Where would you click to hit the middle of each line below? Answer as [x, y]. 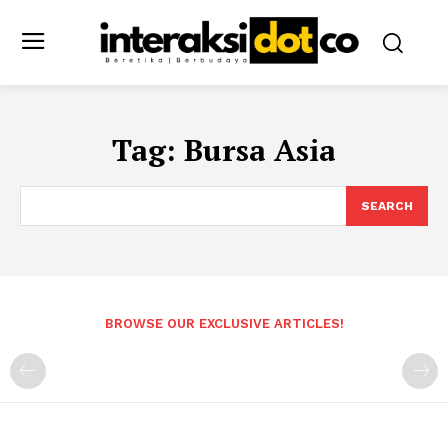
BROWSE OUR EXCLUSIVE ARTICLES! [224, 323]
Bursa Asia [260, 149]
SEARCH [387, 205]
